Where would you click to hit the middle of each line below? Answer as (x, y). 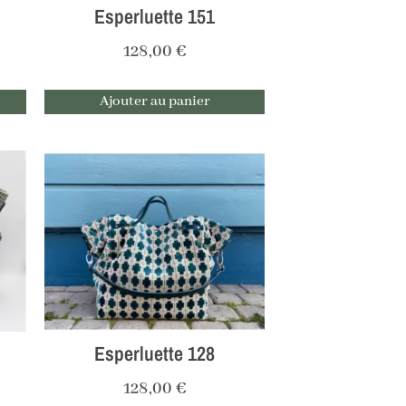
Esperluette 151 (155, 17)
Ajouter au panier (155, 102)
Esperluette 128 (155, 354)
